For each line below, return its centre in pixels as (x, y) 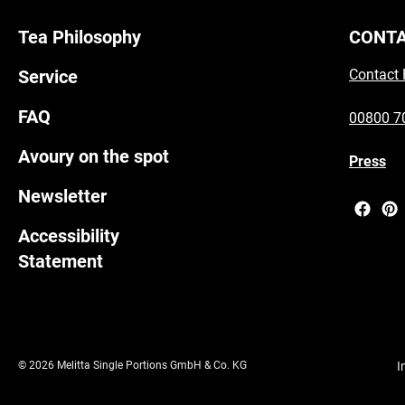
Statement (61, 262)
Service (48, 77)
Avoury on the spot (94, 157)
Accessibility (69, 236)
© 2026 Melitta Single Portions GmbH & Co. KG (132, 366)
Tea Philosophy (80, 38)
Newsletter (62, 197)
